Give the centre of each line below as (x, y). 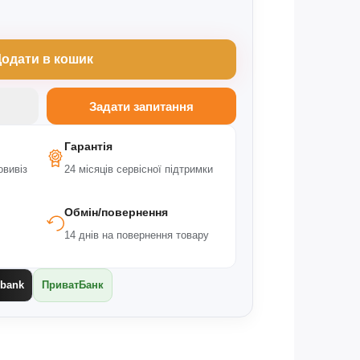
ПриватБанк (73, 285)
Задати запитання (141, 106)
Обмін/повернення (116, 212)
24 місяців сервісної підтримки (139, 169)
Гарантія (88, 146)
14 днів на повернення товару (137, 235)
